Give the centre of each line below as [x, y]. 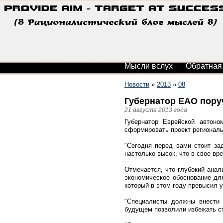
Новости [137, 84]
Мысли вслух [149, 66]
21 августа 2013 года [156, 110]
